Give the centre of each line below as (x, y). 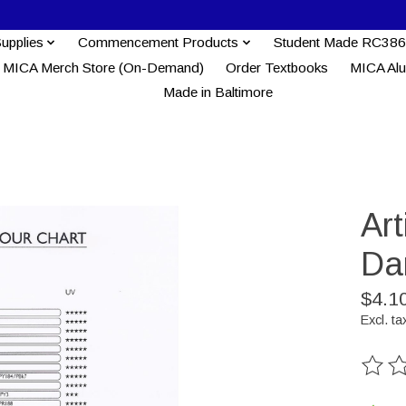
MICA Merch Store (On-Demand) (103, 67)
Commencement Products (159, 42)
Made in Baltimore (218, 92)
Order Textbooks (276, 67)
